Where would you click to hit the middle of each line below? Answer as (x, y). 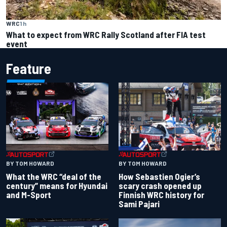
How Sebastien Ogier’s (159, 177)
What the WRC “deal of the (54, 177)
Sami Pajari (139, 204)
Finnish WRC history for (161, 195)
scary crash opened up (160, 186)
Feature (29, 68)
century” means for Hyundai (57, 186)
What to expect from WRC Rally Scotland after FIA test (106, 34)
